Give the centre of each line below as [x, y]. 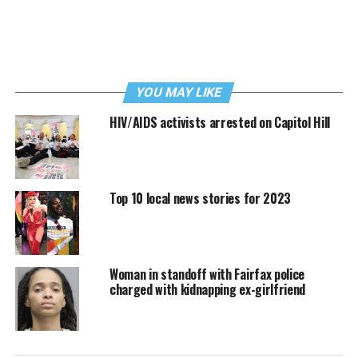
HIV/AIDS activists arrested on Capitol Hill [220, 123]
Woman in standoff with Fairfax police [207, 274]
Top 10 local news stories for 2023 [200, 199]
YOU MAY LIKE [179, 93]
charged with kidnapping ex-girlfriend [207, 290]
